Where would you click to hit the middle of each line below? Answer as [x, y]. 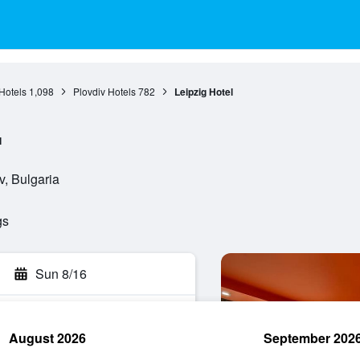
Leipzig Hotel [203, 92]
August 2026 [47, 338]
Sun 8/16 [61, 274]
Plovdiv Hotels [104, 91]
